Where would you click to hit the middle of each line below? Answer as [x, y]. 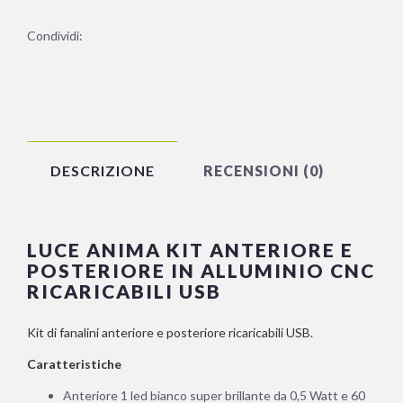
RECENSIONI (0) [264, 170]
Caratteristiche [74, 364]
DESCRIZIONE [103, 170]
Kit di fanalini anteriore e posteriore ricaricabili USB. [170, 333]
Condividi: [55, 36]
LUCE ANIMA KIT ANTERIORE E [190, 250]
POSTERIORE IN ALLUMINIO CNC [201, 271]
